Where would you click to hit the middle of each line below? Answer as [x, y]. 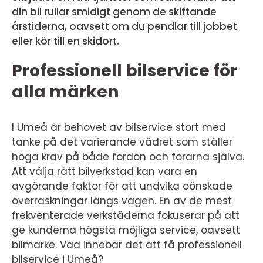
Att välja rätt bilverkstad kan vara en [104, 171]
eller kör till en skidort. [65, 41]
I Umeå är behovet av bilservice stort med [119, 127]
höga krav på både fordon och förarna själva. [128, 157]
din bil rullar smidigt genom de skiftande [114, 12]
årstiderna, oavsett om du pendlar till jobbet [124, 26]
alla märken [65, 92]
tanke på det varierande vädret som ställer [122, 142]
